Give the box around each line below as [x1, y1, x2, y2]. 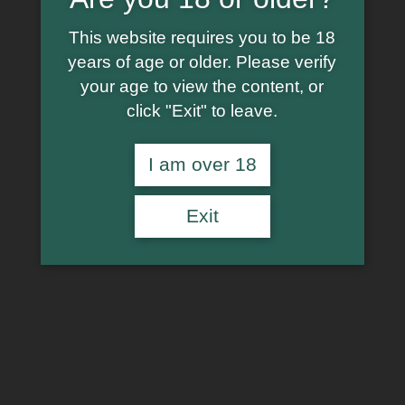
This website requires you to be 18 [69, 27, 336, 47]
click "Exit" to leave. [127, 100, 278, 120]
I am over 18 [147, 154, 257, 176]
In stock [14, 365, 53, 386]
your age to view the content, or [80, 76, 325, 96]
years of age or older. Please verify [68, 52, 337, 71]
